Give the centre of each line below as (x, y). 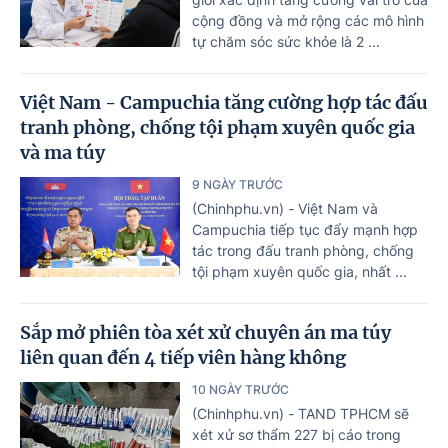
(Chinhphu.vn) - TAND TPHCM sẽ (300, 413)
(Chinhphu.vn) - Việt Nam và (285, 208)
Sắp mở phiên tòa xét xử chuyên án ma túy (205, 332)
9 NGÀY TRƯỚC (237, 184)
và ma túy (62, 152)
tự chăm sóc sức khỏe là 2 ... (286, 41)
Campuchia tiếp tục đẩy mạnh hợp (305, 229)
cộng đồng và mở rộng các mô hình (308, 20)
